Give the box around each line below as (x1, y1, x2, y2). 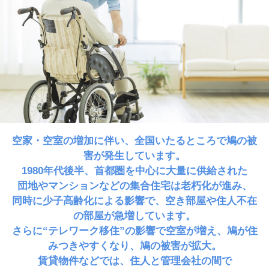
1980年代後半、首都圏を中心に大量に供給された (22, 165, 247, 177)
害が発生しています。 (83, 150, 186, 162)
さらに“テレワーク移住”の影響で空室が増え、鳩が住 (11, 225, 258, 237)
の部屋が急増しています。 (73, 210, 196, 222)
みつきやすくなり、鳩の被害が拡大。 (47, 240, 222, 252)
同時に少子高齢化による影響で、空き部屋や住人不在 (12, 195, 257, 207)
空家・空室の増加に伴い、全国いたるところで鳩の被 (12, 135, 257, 147)
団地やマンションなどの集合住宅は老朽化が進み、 (17, 180, 252, 192)
